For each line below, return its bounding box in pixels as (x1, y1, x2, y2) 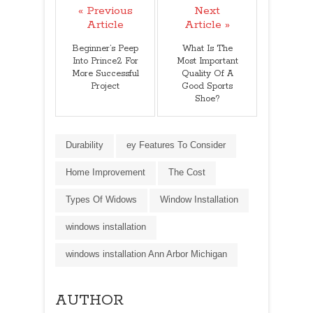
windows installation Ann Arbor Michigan (66, 249, 227, 260)
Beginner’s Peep (72, 43, 138, 54)
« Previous (78, 3, 133, 19)
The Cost (168, 167, 205, 178)
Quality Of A (181, 68, 233, 80)
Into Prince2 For (72, 56, 138, 67)
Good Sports (182, 81, 233, 92)
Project (91, 81, 119, 92)
